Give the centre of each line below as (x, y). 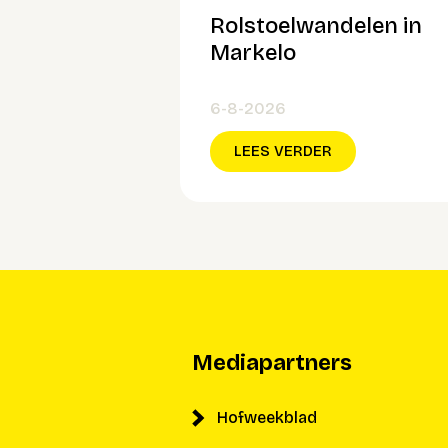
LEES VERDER (283, 151)
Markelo (255, 53)
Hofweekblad (267, 417)
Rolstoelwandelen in (316, 26)
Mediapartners (272, 363)
